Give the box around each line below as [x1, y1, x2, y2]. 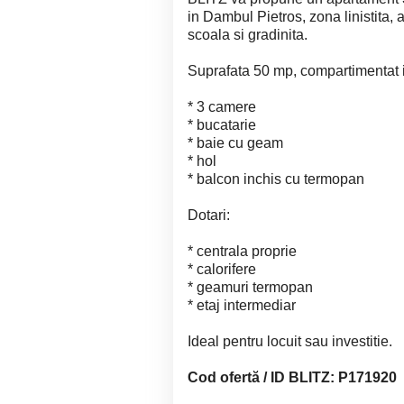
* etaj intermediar [188, 297, 296, 313]
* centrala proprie [188, 243, 297, 259]
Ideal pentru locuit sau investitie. [188, 333, 392, 349]
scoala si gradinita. [188, 26, 308, 42]
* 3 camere [188, 98, 256, 115]
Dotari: [188, 207, 230, 223]
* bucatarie [188, 116, 256, 133]
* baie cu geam [188, 134, 283, 151]
